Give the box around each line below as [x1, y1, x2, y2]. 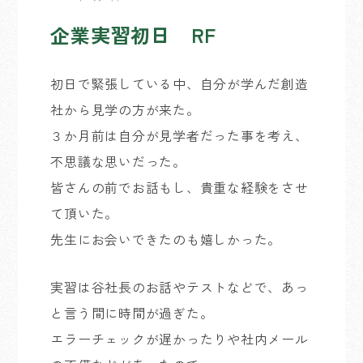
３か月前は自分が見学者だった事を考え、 [50, 126, 309, 145]
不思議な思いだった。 [50, 152, 186, 171]
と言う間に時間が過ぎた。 [50, 303, 214, 322]
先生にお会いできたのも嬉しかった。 [50, 229, 282, 249]
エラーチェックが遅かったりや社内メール [50, 329, 309, 348]
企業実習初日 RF [50, 20, 217, 49]
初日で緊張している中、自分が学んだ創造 [50, 74, 309, 93]
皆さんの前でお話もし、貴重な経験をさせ [50, 177, 309, 197]
